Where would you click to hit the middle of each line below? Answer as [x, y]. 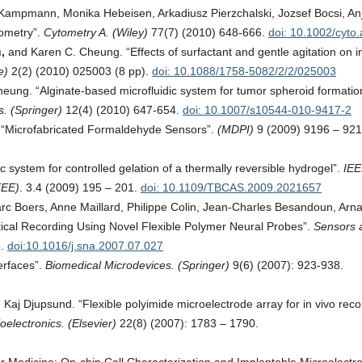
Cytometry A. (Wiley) [97, 32]
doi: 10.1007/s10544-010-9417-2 [267, 110]
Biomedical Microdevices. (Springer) [137, 265]
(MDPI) [236, 129]
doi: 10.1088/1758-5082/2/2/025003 [244, 71]
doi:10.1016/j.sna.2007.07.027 [85, 246]
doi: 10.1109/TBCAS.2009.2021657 [231, 187]
